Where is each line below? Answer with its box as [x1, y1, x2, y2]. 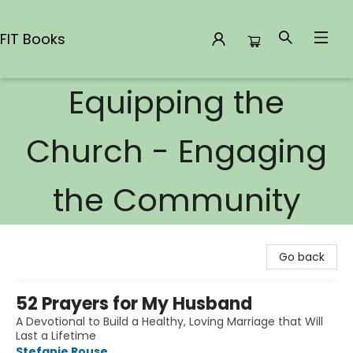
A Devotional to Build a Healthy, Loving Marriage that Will [16, 314, 323, 329]
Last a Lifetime [16, 328, 96, 344]
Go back [279, 249, 325, 265]
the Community [52, 178, 301, 222]
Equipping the [69, 80, 284, 124]
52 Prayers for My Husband [16, 292, 252, 316]
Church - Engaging [26, 129, 327, 173]
